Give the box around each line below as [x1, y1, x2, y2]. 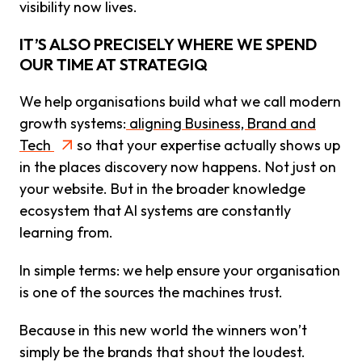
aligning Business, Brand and [126, 113, 316, 133]
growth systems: [19, 113, 126, 133]
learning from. [19, 222, 113, 242]
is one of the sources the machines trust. [19, 282, 283, 301]
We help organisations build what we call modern [19, 91, 341, 111]
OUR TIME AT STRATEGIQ [19, 53, 208, 74]
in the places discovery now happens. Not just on [19, 157, 336, 176]
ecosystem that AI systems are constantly [19, 200, 291, 220]
